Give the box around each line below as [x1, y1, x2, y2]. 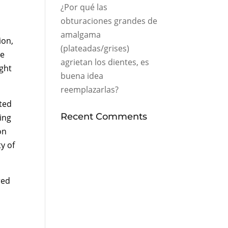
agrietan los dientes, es [61, 56, 150, 68]
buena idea [61, 70, 104, 81]
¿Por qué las [61, 2, 108, 13]
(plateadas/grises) [61, 43, 130, 54]
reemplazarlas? [61, 84, 119, 95]
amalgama [61, 29, 101, 40]
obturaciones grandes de [61, 15, 158, 26]
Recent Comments [61, 111, 148, 122]
